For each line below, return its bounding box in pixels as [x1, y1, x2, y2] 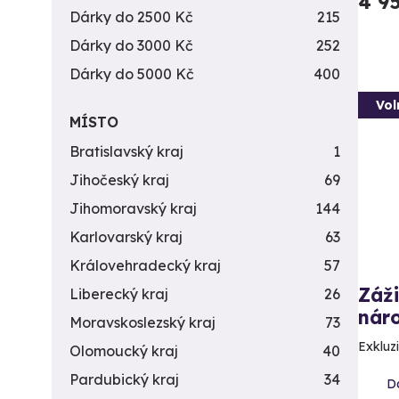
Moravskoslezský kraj [69, 313, 216, 331]
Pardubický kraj [69, 370, 179, 388]
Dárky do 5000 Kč [69, 65, 194, 83]
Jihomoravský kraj [69, 199, 197, 217]
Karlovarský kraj [69, 228, 183, 246]
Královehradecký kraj [69, 256, 221, 274]
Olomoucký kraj [69, 342, 178, 360]
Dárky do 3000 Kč [69, 37, 193, 54]
